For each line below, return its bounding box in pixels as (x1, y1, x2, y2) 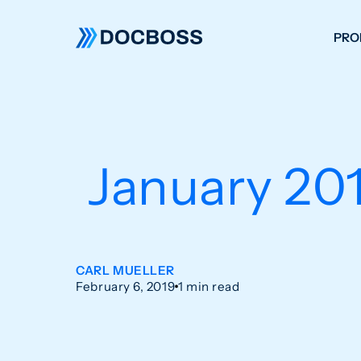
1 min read (178, 279, 240, 295)
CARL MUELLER (76, 263, 175, 279)
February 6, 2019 (76, 279, 176, 295)
